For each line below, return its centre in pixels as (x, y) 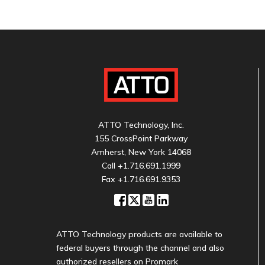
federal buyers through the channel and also (140, 248)
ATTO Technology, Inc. (141, 125)
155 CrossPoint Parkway (141, 139)
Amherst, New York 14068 (141, 152)
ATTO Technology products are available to (139, 235)
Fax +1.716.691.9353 (141, 180)
